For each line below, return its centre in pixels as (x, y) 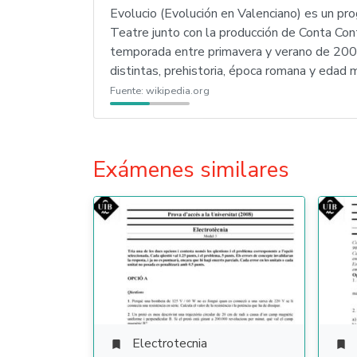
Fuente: (128, 91)
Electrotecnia (170, 343)
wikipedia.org (178, 91)
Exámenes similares (191, 170)
